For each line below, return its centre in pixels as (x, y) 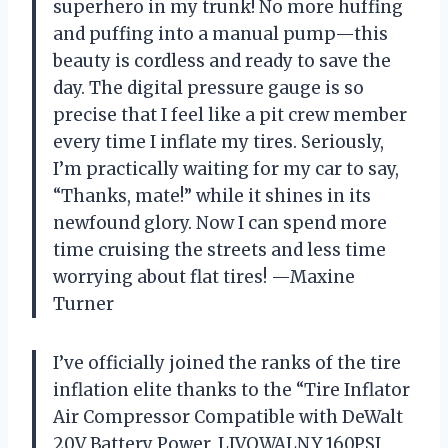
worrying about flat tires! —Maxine (204, 277)
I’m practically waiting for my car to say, (226, 169)
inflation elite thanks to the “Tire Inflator (231, 390)
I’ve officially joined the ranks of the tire (227, 363)
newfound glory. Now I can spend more (220, 223)
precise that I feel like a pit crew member (230, 115)
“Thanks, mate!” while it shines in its (212, 196)
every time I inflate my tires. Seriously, (218, 142)
